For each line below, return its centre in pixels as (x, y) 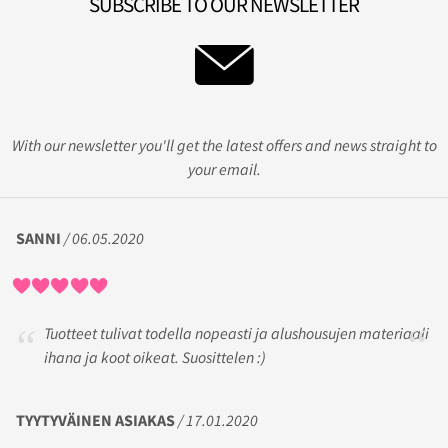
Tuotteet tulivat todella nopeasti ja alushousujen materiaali (236, 333)
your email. (224, 169)
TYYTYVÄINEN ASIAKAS (95, 419)
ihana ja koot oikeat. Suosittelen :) (155, 357)
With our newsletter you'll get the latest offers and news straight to (224, 145)
